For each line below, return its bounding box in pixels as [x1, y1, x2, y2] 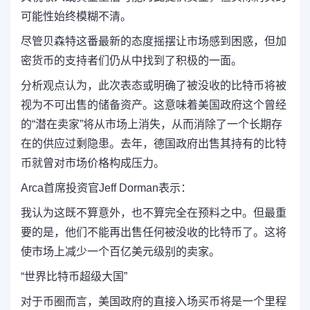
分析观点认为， [21, 79, 98, 91]
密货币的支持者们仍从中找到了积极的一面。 [21, 54, 242, 66]
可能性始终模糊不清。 [21, 10, 131, 22]
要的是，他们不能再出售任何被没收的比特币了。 [21, 226, 264, 238]
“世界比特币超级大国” [21, 270, 127, 282]
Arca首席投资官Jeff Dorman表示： [21, 181, 192, 194]
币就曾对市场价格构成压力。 [21, 156, 165, 169]
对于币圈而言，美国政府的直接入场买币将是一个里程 [21, 295, 286, 307]
